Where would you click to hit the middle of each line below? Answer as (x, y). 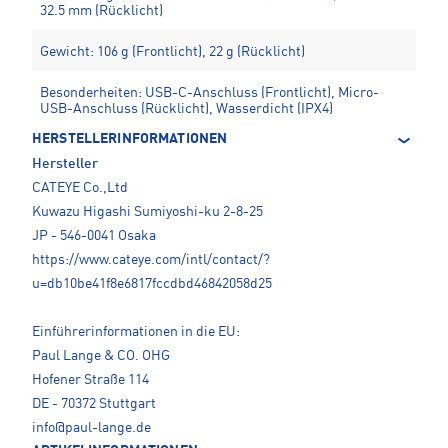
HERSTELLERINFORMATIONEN (130, 139)
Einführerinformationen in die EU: (136, 332)
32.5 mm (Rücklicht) (101, 11)
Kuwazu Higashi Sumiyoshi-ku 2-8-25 (147, 212)
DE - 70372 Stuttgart (94, 404)
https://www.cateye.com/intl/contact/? (151, 260)
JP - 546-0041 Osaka (94, 236)
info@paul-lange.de (91, 428)
